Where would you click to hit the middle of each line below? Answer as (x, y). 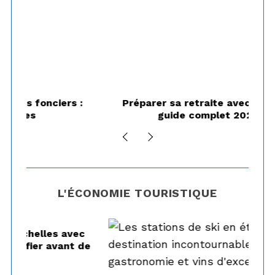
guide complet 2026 (138, 115)
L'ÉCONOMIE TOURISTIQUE (137, 193)
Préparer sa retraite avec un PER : (137, 103)
